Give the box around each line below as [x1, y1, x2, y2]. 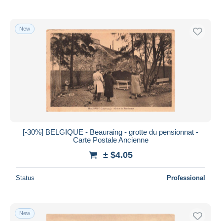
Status [16, 174, 35, 182]
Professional [167, 174, 205, 182]
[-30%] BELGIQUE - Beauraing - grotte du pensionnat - [23, 127, 198, 136]
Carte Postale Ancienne [73, 135, 148, 144]
